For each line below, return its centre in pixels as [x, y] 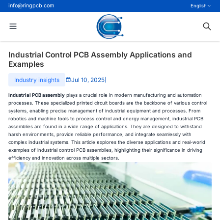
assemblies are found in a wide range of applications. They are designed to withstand [105, 126]
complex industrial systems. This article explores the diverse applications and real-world [107, 142]
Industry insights [37, 80]
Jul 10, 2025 [88, 80]
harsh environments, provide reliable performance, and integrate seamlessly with [100, 134]
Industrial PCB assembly [37, 95]
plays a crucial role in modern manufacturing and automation [134, 95]
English [199, 5]
